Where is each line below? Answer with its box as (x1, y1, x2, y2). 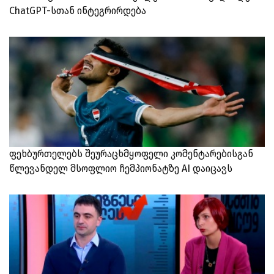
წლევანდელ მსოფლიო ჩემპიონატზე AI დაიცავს (9, 163, 232, 174)
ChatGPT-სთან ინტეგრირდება (9, 5, 146, 17)
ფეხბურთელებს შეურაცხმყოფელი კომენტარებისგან (9, 148, 253, 160)
